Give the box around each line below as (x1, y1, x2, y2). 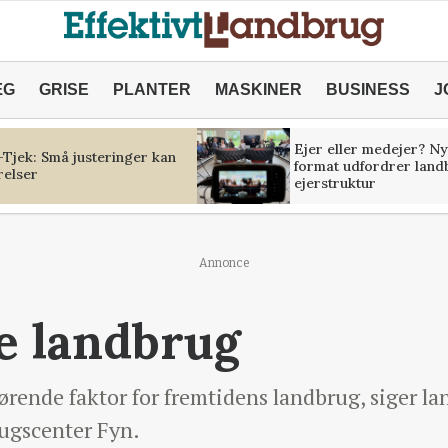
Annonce (198, 256, 250, 270)
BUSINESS (325, 81, 410, 98)
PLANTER (112, 81, 191, 98)
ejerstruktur (293, 173, 376, 192)
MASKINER (214, 81, 302, 98)
